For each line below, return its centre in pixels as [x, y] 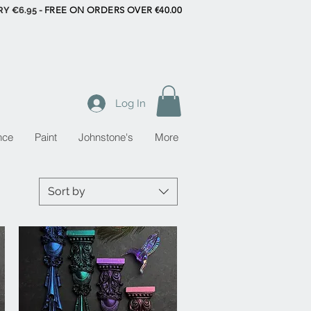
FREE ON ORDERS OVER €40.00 [113, 10]
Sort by [67, 192]
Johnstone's [106, 137]
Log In [131, 103]
